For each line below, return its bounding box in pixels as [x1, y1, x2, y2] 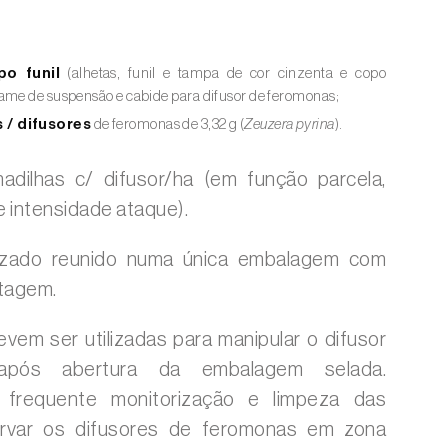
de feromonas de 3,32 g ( [91, 117, 245, 132]
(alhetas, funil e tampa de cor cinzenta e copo [59, 66, 386, 81]
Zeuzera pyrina [244, 117, 335, 132]
